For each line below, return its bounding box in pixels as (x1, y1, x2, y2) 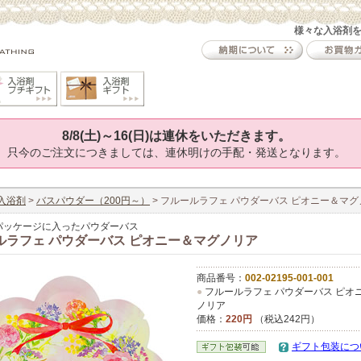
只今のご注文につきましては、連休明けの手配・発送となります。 (7, 146, 346, 159)
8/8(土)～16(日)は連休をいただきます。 (62, 129, 291, 143)
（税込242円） (252, 313, 320, 325)
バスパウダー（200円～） (36, 195, 150, 206)
